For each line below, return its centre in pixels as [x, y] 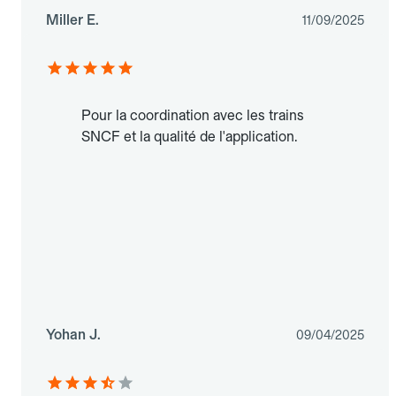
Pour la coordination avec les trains [193, 116]
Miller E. [72, 20]
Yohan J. [73, 335]
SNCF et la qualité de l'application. [189, 137]
